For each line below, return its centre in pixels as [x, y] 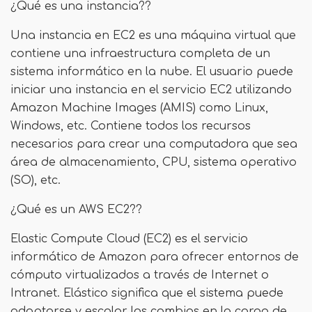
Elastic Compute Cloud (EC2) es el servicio [129, 239]
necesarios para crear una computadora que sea [154, 144]
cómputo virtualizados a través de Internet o [140, 275]
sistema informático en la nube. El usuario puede [152, 72]
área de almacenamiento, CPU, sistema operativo [154, 162]
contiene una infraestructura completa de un [140, 54]
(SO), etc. [36, 180]
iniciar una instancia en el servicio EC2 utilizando [151, 90]
